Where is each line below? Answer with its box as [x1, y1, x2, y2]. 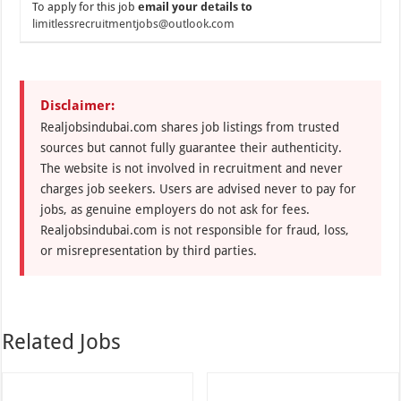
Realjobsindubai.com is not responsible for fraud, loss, [40, 222, 350, 237]
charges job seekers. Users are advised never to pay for [40, 181, 357, 196]
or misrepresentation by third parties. [40, 243, 258, 258]
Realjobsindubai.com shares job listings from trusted [40, 119, 340, 134]
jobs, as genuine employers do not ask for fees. [40, 201, 311, 217]
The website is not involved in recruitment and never [40, 160, 344, 175]
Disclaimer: [40, 97, 115, 114]
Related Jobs [2, 328, 122, 354]
